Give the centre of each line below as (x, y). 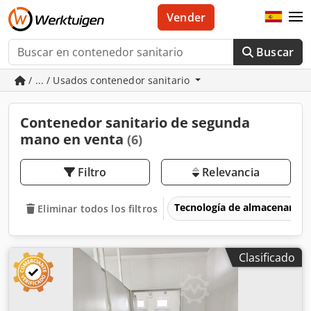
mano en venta (74, 139)
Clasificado (267, 257)
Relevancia (229, 172)
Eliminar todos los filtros (98, 208)
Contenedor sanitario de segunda (135, 123)
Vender (186, 17)
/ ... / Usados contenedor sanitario (109, 80)
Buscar (275, 52)
